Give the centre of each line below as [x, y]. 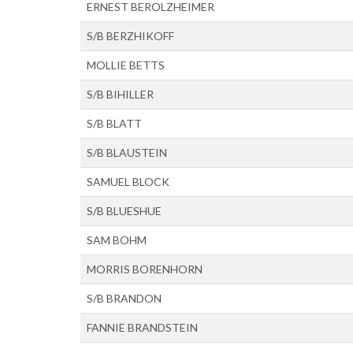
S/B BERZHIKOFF [130, 36]
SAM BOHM [117, 240]
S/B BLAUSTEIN [127, 152]
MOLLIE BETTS [126, 65]
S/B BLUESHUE [124, 211]
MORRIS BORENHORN [145, 269]
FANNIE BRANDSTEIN [142, 327]
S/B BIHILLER [120, 94]
